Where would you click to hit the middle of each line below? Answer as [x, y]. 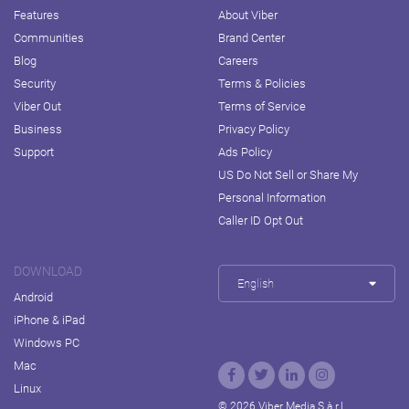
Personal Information [272, 197]
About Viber [248, 15]
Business [38, 129]
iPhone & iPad [49, 320]
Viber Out [37, 106]
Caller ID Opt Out [261, 220]
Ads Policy [245, 152]
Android [33, 297]
